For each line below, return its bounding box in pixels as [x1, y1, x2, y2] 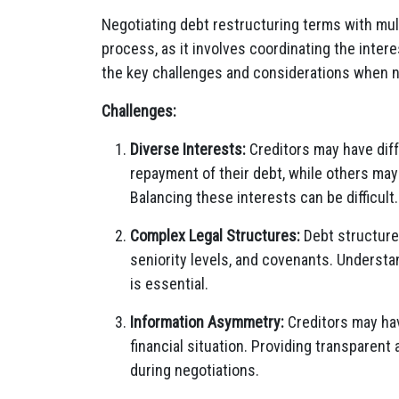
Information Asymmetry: [130, 313, 284, 331]
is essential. [130, 274, 208, 293]
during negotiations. [130, 361, 259, 379]
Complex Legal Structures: [130, 226, 300, 245]
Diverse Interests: [130, 140, 246, 159]
